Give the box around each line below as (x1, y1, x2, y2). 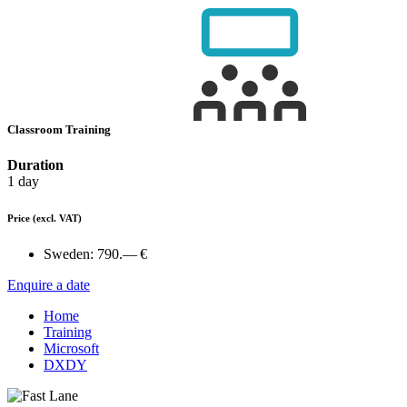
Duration (7, 157, 64, 174)
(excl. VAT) (33, 213, 82, 224)
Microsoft (44, 341, 99, 357)
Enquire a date (7, 277, 90, 293)
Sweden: (44, 246, 94, 263)
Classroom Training (7, 123, 114, 137)
